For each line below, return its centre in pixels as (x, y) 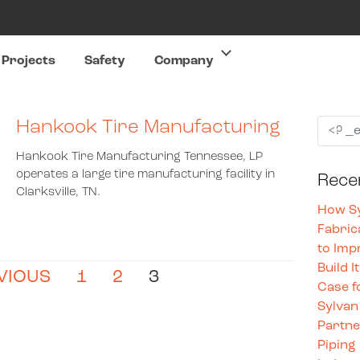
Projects (29, 61)
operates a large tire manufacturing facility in (146, 175)
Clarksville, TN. (59, 192)
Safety (105, 61)
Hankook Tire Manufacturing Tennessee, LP (140, 157)
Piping (337, 346)
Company (184, 61)
